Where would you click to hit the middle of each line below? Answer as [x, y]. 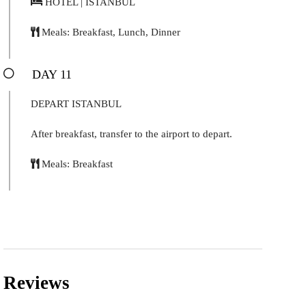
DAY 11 [52, 74]
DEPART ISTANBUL [76, 103]
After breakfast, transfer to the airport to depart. [131, 134]
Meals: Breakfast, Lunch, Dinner [110, 32]
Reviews [37, 282]
